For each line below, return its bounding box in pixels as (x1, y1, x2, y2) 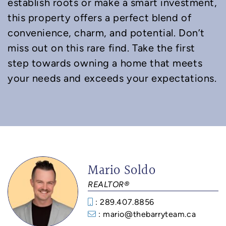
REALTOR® (88, 180, 130, 190)
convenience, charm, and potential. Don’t (8, 27, 205, 39)
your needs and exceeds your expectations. (8, 73, 217, 84)
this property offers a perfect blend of (8, 12, 192, 24)
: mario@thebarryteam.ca (98, 209, 196, 219)
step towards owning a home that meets (8, 58, 203, 69)
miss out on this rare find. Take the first (8, 42, 195, 54)
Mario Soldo (88, 161, 156, 181)
